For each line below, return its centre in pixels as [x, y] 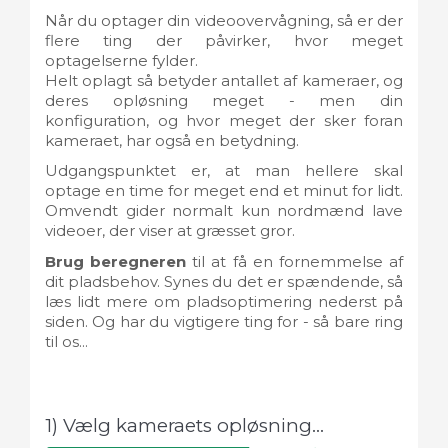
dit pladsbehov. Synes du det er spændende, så [224, 281]
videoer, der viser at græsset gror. [170, 231]
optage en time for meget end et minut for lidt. [224, 191]
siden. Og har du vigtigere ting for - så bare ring [224, 321]
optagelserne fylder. [121, 60]
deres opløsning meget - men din [224, 100]
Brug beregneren [116, 261]
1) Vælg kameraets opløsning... [184, 425]
